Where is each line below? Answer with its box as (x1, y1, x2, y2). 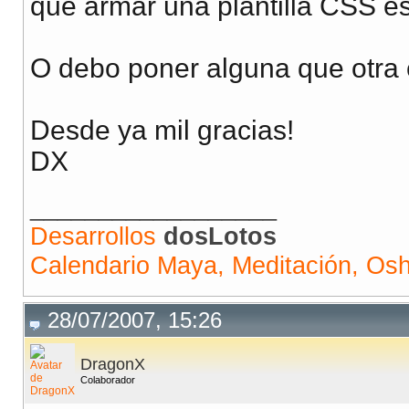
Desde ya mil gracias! (30, 115, 294, 146)
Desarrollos (30, 222, 156, 251)
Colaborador (80, 374, 135, 386)
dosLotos (163, 222, 277, 251)
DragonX (80, 355, 145, 374)
